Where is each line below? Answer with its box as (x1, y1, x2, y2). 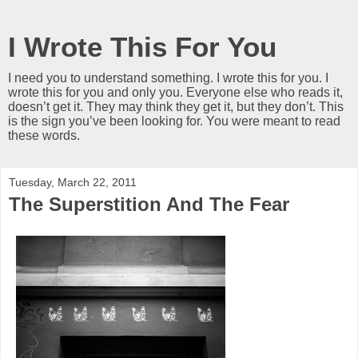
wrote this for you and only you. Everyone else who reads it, (8, 86, 343, 99)
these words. (8, 129, 80, 142)
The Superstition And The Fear (9, 193, 289, 215)
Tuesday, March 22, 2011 (9, 176, 137, 189)
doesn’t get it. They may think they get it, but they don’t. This (8, 100, 344, 113)
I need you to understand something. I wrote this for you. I (8, 71, 328, 85)
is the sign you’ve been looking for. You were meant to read (8, 114, 340, 128)
